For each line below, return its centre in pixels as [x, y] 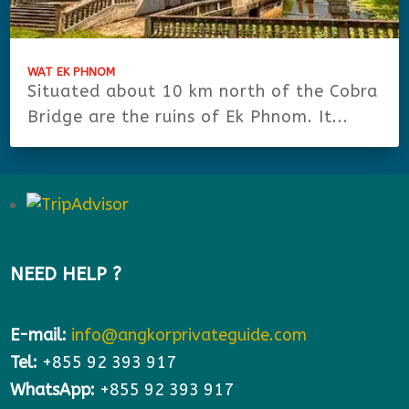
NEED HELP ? [66, 275]
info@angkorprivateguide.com [189, 336]
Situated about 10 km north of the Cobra [203, 92]
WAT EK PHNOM [72, 72]
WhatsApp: [55, 390]
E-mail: [39, 336]
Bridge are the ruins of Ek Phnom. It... [189, 117]
